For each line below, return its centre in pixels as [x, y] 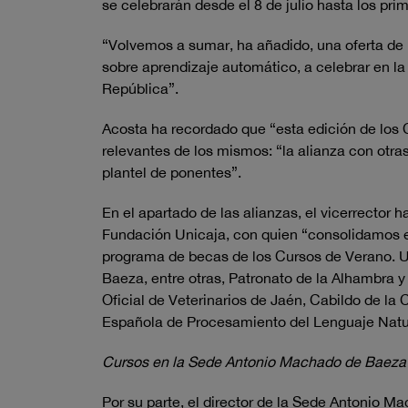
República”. [140, 88]
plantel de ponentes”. [172, 172]
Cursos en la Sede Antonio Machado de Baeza [254, 362]
